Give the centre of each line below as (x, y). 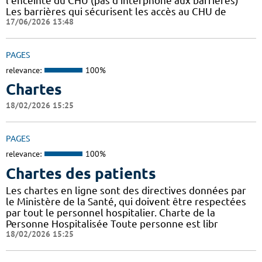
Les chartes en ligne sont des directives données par (126, 190)
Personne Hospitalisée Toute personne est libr (112, 223)
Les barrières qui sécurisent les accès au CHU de (116, 11)
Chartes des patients (81, 173)
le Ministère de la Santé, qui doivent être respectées (126, 201)
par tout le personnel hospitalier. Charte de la (111, 212)
